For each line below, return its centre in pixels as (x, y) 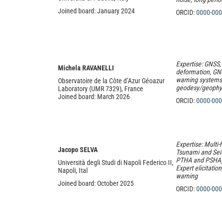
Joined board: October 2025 (96, 183)
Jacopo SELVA (78, 150)
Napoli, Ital (73, 170)
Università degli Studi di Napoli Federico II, (116, 163)
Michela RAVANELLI (86, 68)
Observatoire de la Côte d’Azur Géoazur (111, 81)
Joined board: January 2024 (96, 11)
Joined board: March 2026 (94, 97)
